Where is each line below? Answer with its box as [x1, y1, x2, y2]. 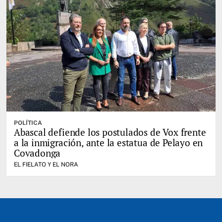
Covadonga [14, 146, 61, 159]
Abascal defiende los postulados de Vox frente [14, 125, 206, 138]
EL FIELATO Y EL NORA [14, 161, 78, 168]
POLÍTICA [14, 119, 42, 126]
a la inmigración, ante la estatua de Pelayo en [14, 136, 203, 149]
